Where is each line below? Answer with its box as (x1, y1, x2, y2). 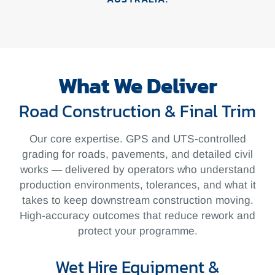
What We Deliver (58, 70, 217, 103)
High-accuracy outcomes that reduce (20, 209, 201, 222)
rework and (201, 209, 255, 222)
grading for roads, (22, 148, 112, 161)
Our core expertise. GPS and (29, 133, 173, 145)
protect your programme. (77, 225, 198, 238)
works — (20, 163, 65, 176)
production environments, (19, 179, 146, 192)
